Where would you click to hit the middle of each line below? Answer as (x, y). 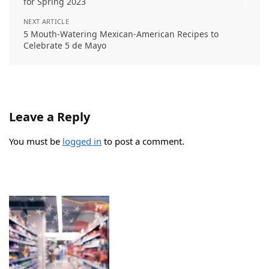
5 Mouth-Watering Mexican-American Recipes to (121, 34)
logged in (82, 141)
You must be (36, 141)
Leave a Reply (50, 117)
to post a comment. (143, 141)
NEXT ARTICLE (46, 22)
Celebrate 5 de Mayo (65, 46)
